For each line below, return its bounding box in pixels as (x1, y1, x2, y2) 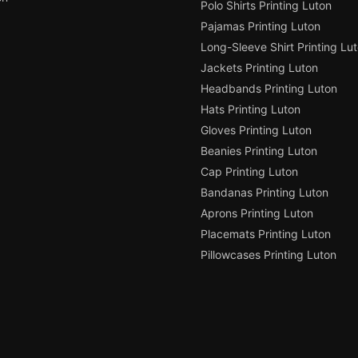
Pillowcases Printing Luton (201, 248, 336, 262)
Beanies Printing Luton (201, 144, 317, 158)
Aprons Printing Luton (201, 206, 313, 221)
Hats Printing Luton (201, 102, 300, 117)
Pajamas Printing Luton (201, 19, 320, 34)
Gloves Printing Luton (201, 123, 312, 137)
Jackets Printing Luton (201, 61, 318, 75)
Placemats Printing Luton (201, 227, 331, 241)
